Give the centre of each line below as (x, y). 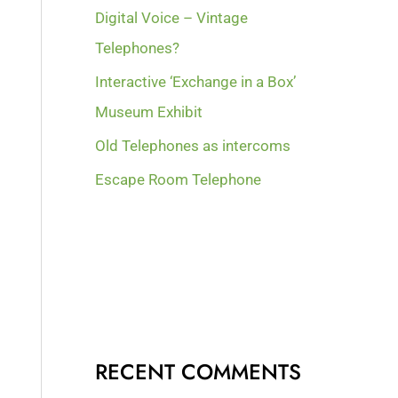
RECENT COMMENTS (199, 371)
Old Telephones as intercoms (193, 146)
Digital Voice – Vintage (172, 17)
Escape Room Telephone (179, 180)
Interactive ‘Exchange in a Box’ (196, 81)
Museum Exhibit (149, 111)
